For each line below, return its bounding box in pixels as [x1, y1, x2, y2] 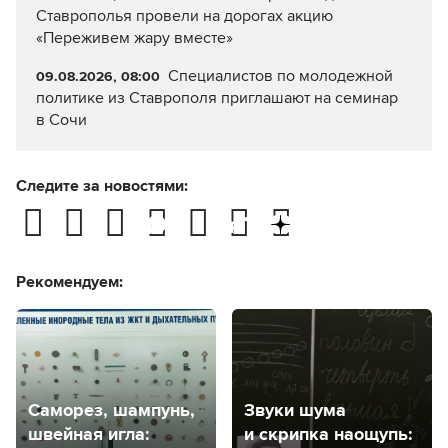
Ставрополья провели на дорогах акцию [36, 6, 333, 27]
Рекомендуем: [16, 271, 123, 292]
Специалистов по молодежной [167, 66, 393, 87]
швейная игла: [28, 423, 150, 446]
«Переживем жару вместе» [36, 28, 233, 49]
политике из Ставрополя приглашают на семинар [36, 88, 398, 109]
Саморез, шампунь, [28, 399, 195, 422]
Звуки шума [244, 399, 346, 422]
